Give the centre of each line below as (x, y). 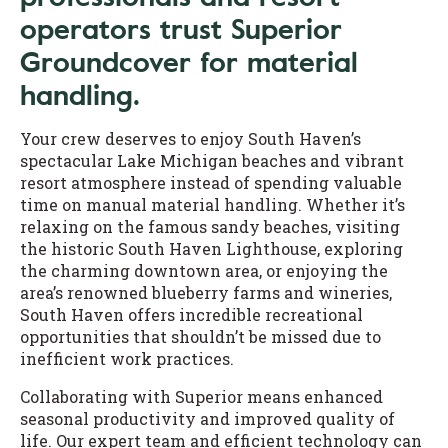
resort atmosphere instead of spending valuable (211, 182)
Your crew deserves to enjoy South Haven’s (190, 138)
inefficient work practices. (127, 358)
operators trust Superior (181, 29)
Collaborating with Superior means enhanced (201, 396)
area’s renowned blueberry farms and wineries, (206, 292)
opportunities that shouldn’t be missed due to (200, 336)
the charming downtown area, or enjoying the (204, 270)
